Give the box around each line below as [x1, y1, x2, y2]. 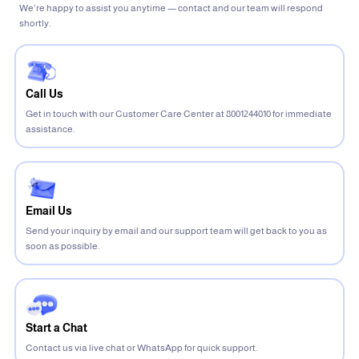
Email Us [26, 204, 72, 218]
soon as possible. [26, 240, 99, 252]
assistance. [26, 123, 75, 135]
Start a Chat [26, 321, 87, 335]
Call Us [26, 87, 63, 101]
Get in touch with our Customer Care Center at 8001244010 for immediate [26, 108, 332, 120]
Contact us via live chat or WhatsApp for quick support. [26, 342, 257, 354]
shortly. [19, 18, 50, 30]
